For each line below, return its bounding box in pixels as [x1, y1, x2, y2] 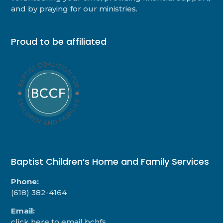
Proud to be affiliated [11, 35, 107, 48]
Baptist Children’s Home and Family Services [11, 155, 210, 168]
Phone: [11, 176, 39, 186]
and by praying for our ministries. [11, 3, 138, 13]
